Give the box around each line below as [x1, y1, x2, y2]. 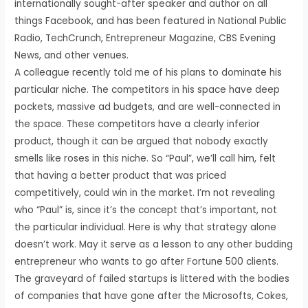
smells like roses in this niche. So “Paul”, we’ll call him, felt [14, 151, 276, 165]
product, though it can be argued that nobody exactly [14, 134, 269, 148]
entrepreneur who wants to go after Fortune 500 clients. [14, 254, 279, 268]
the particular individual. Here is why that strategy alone [14, 220, 277, 234]
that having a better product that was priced [14, 168, 227, 182]
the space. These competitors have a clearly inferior [14, 117, 261, 131]
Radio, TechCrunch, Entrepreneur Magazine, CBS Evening [14, 31, 276, 45]
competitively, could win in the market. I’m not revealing [14, 186, 276, 199]
